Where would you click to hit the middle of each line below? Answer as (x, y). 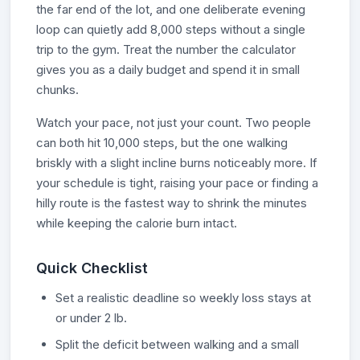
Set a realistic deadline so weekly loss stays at (183, 298)
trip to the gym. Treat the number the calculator (166, 49)
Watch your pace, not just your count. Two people (174, 123)
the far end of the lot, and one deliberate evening (171, 9)
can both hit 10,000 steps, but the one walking (162, 143)
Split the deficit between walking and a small (177, 344)
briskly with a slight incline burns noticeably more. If (177, 163)
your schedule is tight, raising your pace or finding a (177, 183)
